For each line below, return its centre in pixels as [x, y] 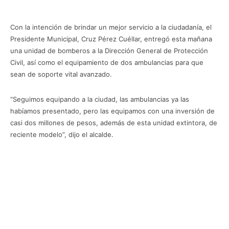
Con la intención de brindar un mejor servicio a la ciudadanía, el [111, 27]
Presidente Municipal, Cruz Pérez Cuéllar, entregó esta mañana [111, 39]
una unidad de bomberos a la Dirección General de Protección [109, 51]
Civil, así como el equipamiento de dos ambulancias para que [107, 62]
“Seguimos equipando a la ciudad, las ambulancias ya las [100, 99]
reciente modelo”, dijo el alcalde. [62, 134]
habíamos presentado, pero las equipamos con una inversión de [112, 111]
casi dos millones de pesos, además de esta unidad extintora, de [114, 123]
